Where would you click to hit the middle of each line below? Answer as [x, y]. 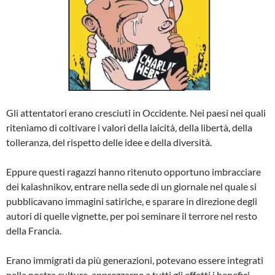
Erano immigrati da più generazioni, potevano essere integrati [135, 260]
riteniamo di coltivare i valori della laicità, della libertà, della [129, 127]
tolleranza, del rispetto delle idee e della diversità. [109, 142]
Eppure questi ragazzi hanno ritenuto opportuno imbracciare [134, 172]
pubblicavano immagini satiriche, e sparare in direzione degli [132, 201]
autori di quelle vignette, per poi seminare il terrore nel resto [132, 216]
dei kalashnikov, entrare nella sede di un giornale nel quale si [131, 186]
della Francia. [35, 230]
